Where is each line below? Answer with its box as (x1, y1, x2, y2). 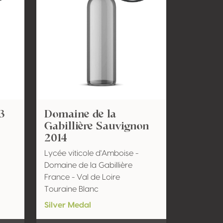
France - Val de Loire (44, 173, 120, 181)
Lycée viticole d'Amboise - (44, 149, 138, 157)
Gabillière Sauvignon (44, 118, 149, 133)
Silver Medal (44, 201, 91, 209)
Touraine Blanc (44, 185, 99, 193)
